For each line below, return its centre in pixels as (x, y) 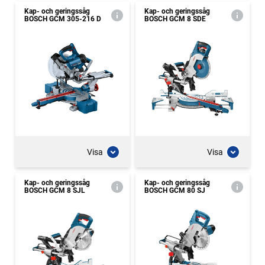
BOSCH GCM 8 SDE (175, 19)
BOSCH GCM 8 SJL (55, 190)
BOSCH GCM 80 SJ (175, 190)
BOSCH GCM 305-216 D (63, 19)
